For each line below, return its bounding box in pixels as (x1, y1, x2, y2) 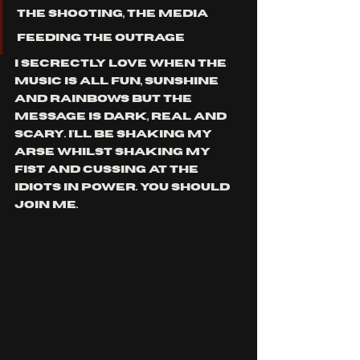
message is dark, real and (14, 112, 229, 122)
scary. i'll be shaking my (14, 129, 215, 140)
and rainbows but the (14, 94, 194, 104)
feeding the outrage (17, 33, 185, 43)
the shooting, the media (17, 9, 211, 19)
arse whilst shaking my (14, 147, 213, 157)
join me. (14, 200, 78, 211)
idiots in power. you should (14, 182, 232, 193)
